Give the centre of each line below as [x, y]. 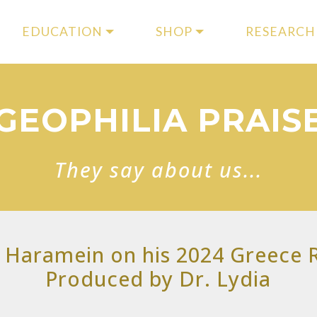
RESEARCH [280, 32]
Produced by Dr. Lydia [158, 278]
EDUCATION [62, 32]
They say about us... [158, 169]
